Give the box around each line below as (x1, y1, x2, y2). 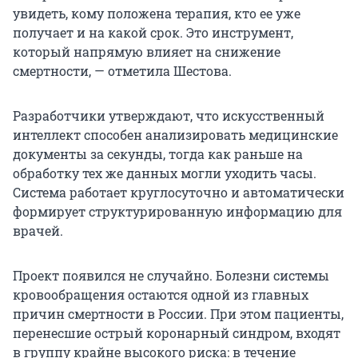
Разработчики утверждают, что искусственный (13, 107, 324, 125)
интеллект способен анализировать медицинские (13, 126, 338, 144)
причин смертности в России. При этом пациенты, (13, 305, 344, 323)
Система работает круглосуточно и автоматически (13, 184, 344, 201)
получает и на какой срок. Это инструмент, (13, 24, 293, 42)
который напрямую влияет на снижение (13, 43, 280, 61)
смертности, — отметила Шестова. (13, 62, 232, 80)
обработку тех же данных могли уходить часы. (13, 165, 316, 182)
